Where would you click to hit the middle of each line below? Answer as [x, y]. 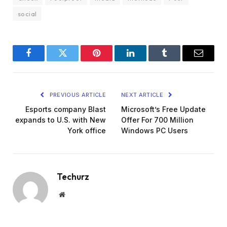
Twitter [75, 61]
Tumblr [177, 61]
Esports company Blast [66, 109]
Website [76, 194]
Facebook [46, 61]
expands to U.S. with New [61, 120]
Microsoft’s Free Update [163, 109]
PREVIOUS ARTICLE [77, 95]
